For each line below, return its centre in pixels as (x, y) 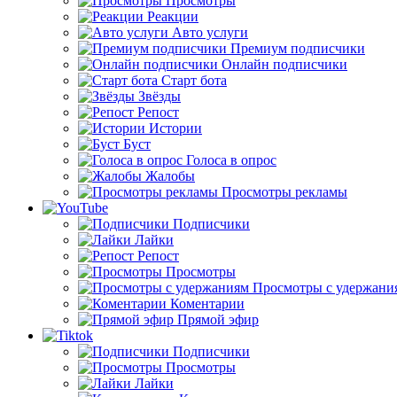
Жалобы (170, 176)
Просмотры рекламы (284, 192)
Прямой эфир (218, 319)
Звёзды (160, 96)
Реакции (173, 16)
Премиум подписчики (298, 48)
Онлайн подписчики (284, 64)
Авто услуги (210, 32)
